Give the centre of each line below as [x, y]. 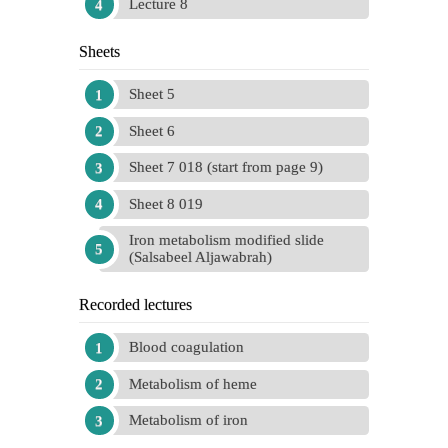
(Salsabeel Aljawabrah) [200, 257]
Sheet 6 [152, 130]
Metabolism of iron [188, 420]
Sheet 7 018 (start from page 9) [226, 167]
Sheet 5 [152, 94]
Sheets [99, 51]
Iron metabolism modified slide [226, 240]
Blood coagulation [186, 347]
